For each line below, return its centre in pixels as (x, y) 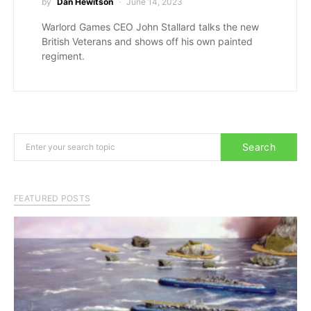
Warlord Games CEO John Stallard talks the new (150, 27)
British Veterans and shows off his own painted (147, 41)
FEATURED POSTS (52, 198)
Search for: (34, 138)
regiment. (63, 56)
